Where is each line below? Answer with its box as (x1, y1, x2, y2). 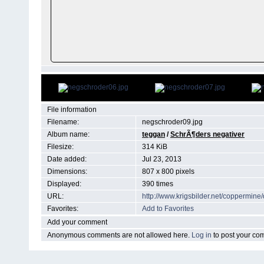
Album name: (47, 130, 90, 138)
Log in (192, 231, 212, 239)
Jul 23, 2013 (142, 155, 181, 163)
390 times (142, 180, 173, 188)
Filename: (47, 118, 79, 126)
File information (47, 105, 97, 114)
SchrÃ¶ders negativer (170, 130, 245, 138)
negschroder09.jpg (142, 118, 203, 126)
